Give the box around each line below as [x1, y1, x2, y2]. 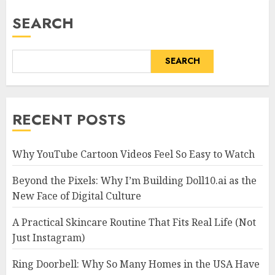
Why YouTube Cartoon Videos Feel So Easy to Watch [12, 147, 255, 161]
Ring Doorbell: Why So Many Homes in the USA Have [12, 257, 260, 271]
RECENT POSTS [12, 108, 126, 130]
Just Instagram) [12, 230, 85, 244]
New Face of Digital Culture [12, 188, 141, 203]
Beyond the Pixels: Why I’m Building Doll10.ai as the [12, 173, 257, 187]
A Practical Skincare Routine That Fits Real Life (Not [12, 215, 256, 229]
